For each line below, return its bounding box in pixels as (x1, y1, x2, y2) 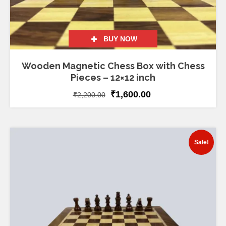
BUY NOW (103, 35, 138, 43)
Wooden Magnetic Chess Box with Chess (21, 61, 205, 72)
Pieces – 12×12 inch (71, 72, 155, 83)
